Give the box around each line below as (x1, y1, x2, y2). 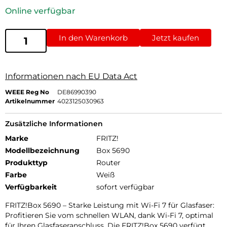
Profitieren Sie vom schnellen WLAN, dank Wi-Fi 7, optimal (5, 211, 213, 220)
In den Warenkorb (59, 33, 128, 43)
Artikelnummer (5, 97, 55, 105)
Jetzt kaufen (152, 33, 199, 43)
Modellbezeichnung (5, 146, 80, 156)
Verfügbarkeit (5, 182, 57, 192)
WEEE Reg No (5, 88, 49, 96)
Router (96, 158, 121, 168)
